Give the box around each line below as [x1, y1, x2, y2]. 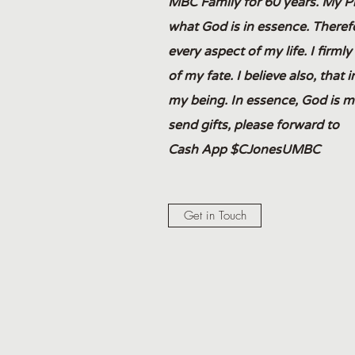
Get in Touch [183, 208, 246, 223]
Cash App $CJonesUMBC [168, 142, 320, 158]
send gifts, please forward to [168, 117, 339, 133]
